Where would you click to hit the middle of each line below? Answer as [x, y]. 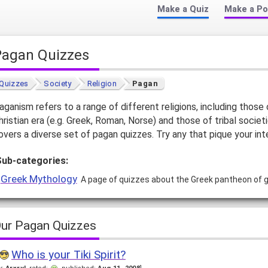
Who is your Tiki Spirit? [68, 255]
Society [58, 84]
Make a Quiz [183, 9]
